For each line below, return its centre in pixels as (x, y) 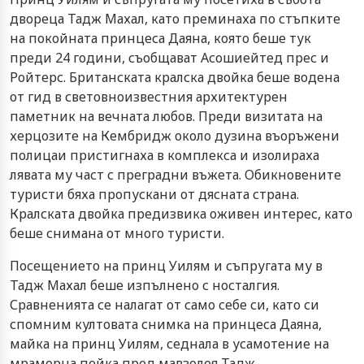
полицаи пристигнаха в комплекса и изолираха (165, 155)
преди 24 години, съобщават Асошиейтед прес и (169, 57)
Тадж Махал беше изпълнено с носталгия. (145, 285)
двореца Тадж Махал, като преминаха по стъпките (175, 18)
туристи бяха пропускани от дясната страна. (154, 194)
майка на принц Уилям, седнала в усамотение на (169, 343)
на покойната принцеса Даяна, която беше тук (160, 38)
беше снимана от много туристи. (117, 233)
